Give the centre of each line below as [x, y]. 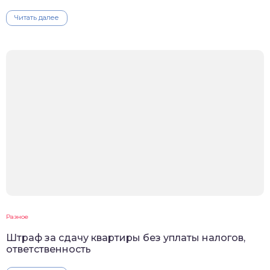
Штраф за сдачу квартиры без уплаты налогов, [126, 238]
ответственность [49, 250]
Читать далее [37, 18]
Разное [17, 217]
